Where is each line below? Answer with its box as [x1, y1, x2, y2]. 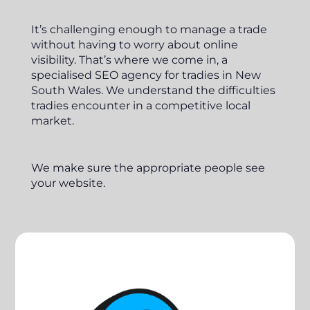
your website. [30, 176, 105, 190]
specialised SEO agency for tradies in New [30, 69, 261, 82]
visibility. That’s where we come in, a [30, 53, 228, 66]
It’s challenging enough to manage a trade [30, 23, 267, 36]
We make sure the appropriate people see [30, 161, 265, 174]
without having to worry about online [30, 38, 238, 51]
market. [30, 114, 77, 127]
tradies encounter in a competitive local [30, 99, 250, 112]
